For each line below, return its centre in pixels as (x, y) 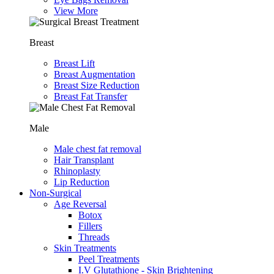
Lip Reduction (82, 182)
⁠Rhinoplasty (77, 171)
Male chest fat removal (98, 149)
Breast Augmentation (94, 74)
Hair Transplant (84, 160)
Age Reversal (80, 204)
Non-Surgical (55, 193)
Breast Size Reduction (97, 85)
